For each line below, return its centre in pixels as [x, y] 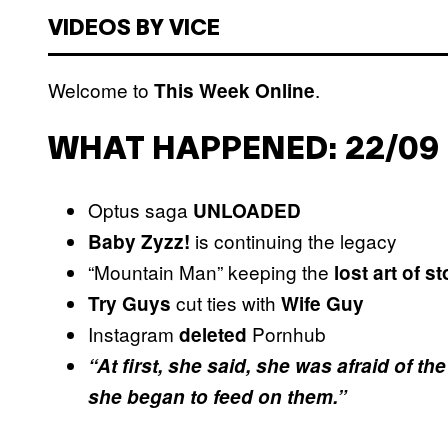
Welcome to [101, 90]
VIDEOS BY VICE [134, 29]
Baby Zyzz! [139, 242]
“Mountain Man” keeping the [211, 272]
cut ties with [226, 303]
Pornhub [286, 334]
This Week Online [234, 91]
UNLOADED [247, 211]
